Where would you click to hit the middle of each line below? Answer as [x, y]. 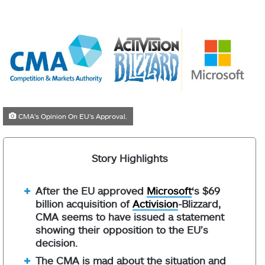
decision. [56, 242]
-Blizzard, [199, 203]
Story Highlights [130, 158]
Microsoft [169, 190]
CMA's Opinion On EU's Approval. [72, 116]
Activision [155, 203]
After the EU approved [91, 190]
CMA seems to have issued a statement [130, 216]
